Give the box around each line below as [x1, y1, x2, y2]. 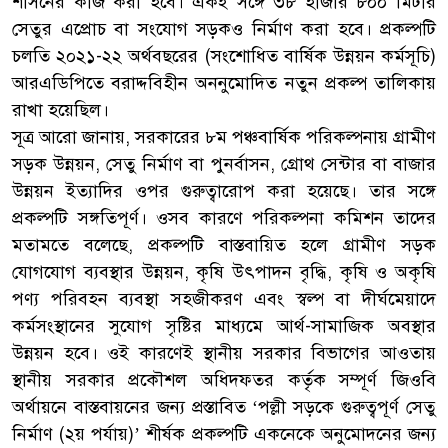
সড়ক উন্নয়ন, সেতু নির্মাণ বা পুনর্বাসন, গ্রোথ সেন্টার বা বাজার [12, 152, 436, 175]
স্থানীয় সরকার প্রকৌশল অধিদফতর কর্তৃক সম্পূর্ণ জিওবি [12, 368, 436, 391]
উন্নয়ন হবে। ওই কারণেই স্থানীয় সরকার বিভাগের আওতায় [12, 341, 436, 364]
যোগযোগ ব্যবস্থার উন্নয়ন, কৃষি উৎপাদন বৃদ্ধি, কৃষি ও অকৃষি [12, 260, 436, 283]
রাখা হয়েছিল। [12, 98, 109, 121]
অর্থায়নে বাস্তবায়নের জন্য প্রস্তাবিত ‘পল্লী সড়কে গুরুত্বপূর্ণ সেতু [12, 395, 436, 418]
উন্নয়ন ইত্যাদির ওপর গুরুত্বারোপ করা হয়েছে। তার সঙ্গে [12, 179, 436, 202]
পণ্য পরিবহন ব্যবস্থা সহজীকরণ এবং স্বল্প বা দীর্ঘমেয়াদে [12, 287, 436, 310]
